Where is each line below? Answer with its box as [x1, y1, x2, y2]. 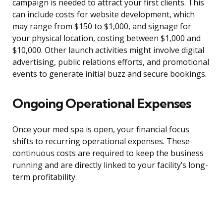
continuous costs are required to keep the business [12, 148, 204, 159]
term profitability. [12, 171, 77, 183]
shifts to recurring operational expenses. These [12, 136, 190, 147]
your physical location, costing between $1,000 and [12, 33, 201, 44]
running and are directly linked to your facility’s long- [12, 160, 208, 171]
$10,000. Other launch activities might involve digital [12, 45, 204, 56]
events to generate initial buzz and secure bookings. [12, 68, 207, 80]
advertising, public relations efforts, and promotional [12, 56, 209, 68]
